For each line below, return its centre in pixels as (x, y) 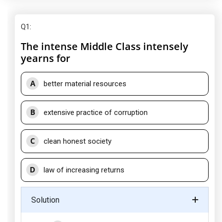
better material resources (85, 84)
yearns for (46, 58)
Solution (45, 200)
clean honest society (78, 141)
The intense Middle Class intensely (105, 46)
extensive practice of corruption (96, 112)
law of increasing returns (84, 170)
